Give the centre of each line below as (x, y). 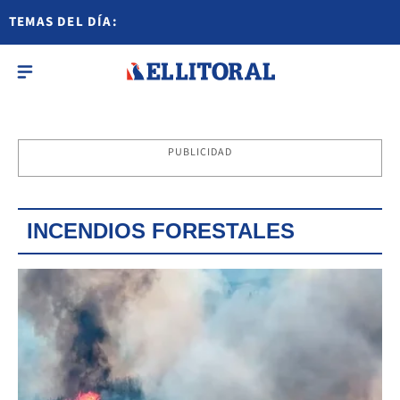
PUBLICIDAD (200, 152)
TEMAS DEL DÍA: (63, 22)
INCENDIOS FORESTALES (161, 231)
